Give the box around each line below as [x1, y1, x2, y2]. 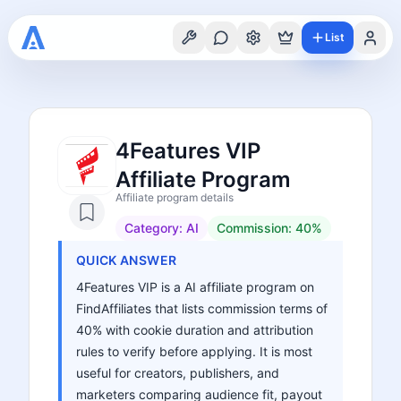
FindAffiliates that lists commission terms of [76, 301, 328, 316]
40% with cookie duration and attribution [76, 322, 313, 337]
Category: [124, 220, 186, 235]
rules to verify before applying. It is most [76, 344, 312, 359]
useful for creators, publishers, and [76, 365, 279, 380]
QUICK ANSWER [76, 252, 177, 268]
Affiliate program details [115, 191, 234, 204]
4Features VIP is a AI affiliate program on [76, 279, 314, 294]
